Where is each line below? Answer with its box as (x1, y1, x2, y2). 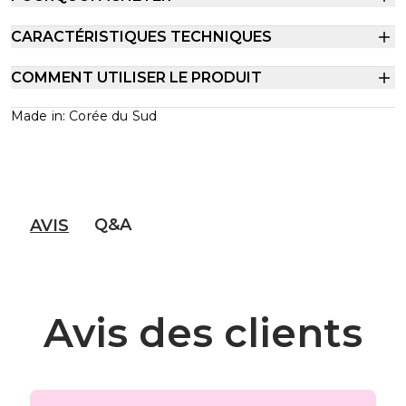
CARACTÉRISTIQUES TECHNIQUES (11, 28, 272, 45)
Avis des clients (43, 307, 362, 357)
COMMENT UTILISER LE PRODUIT (11, 69, 262, 86)
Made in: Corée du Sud (11, 108, 157, 124)
